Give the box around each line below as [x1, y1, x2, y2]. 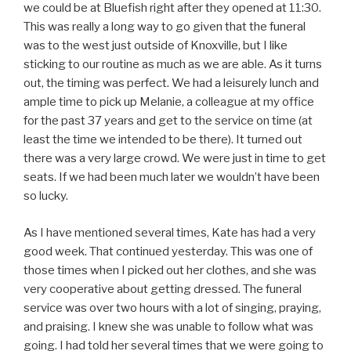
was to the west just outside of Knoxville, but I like [24, 38, 288, 53]
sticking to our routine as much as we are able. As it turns [24, 57, 322, 72]
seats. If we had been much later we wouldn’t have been [24, 170, 320, 185]
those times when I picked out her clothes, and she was [24, 262, 317, 277]
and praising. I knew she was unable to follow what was [24, 319, 313, 334]
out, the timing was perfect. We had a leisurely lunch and [24, 76, 319, 91]
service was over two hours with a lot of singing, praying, [24, 300, 321, 315]
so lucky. [24, 189, 68, 204]
